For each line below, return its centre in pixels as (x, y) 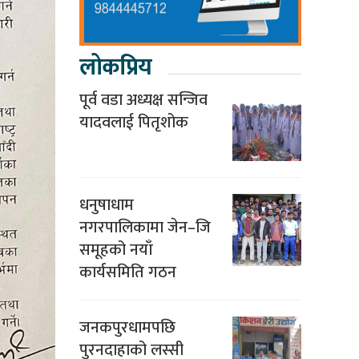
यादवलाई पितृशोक (133, 123)
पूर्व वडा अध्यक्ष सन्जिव (143, 101)
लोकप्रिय (115, 68)
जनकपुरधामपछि (127, 328)
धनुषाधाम (106, 206)
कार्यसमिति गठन (127, 273)
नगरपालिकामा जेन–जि (145, 228)
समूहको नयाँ (116, 250)
